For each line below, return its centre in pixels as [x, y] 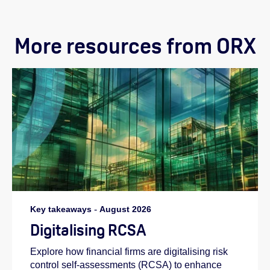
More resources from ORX [135, 46]
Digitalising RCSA [88, 230]
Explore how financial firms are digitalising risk [129, 251]
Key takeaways [61, 209]
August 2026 [125, 209]
